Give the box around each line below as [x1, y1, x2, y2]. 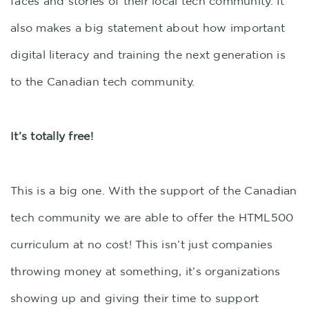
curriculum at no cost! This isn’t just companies [10, 238, 272, 250]
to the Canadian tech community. [10, 75, 195, 88]
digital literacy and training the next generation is [10, 48, 286, 61]
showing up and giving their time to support [10, 292, 259, 304]
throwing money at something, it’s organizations [10, 265, 281, 277]
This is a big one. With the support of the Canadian [10, 184, 297, 197]
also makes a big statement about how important [10, 21, 286, 34]
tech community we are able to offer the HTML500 [10, 211, 294, 223]
